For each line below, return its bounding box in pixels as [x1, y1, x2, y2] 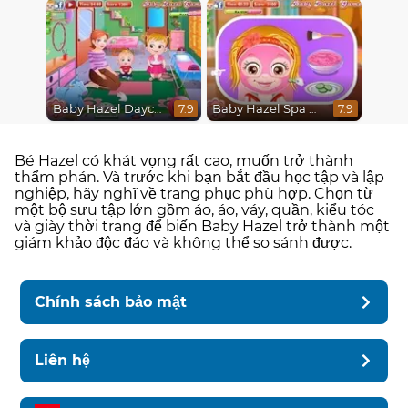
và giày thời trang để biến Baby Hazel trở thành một [15, 217, 390, 235]
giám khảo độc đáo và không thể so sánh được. [15, 233, 352, 251]
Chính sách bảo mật [35, 292, 188, 311]
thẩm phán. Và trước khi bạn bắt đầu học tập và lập [15, 168, 384, 186]
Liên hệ [35, 351, 91, 369]
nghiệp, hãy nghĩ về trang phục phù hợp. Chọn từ [15, 184, 373, 202]
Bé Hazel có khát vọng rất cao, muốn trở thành [15, 151, 353, 169]
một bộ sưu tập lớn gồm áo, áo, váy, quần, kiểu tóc [15, 200, 374, 219]
